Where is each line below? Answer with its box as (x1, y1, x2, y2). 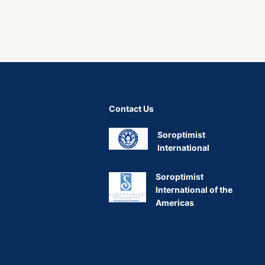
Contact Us (109, 104, 154, 114)
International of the (156, 185, 233, 195)
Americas (156, 198, 195, 208)
